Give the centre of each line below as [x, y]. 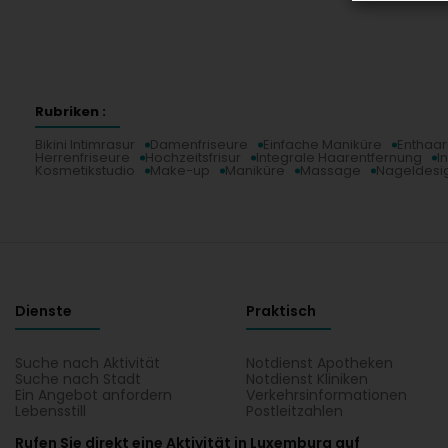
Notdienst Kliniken [307, 379]
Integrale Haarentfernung [339, 157]
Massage [330, 170]
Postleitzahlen [295, 411]
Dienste [43, 311]
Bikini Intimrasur [85, 144]
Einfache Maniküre [322, 144]
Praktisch [281, 311]
